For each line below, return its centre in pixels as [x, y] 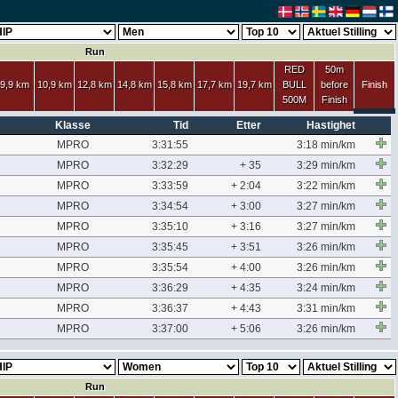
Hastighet [331, 125]
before [334, 84]
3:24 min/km [326, 288]
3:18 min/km [326, 145]
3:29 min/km [326, 165]
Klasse [73, 125]
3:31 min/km [326, 308]
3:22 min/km [326, 186]
